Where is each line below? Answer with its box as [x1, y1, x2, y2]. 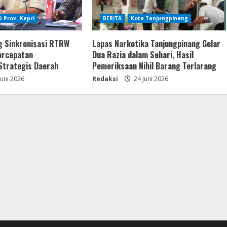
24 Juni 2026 [132, 74, 168, 83]
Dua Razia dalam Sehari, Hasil [92, 48, 194, 61]
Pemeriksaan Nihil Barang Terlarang [92, 59, 216, 72]
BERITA [102, 14, 122, 22]
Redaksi [92, 74, 118, 83]
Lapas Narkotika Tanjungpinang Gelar [92, 37, 220, 50]
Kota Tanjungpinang [130, 14, 188, 22]
